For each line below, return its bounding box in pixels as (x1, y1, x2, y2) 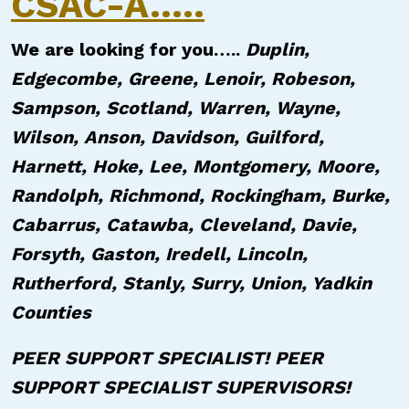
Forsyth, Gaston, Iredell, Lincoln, (11, 243, 308, 265)
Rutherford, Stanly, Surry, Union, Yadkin (11, 272, 372, 294)
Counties (11, 301, 97, 323)
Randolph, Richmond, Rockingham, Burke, (11, 184, 390, 206)
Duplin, (246, 38, 309, 60)
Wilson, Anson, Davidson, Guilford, (11, 126, 324, 148)
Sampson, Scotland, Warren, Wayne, (11, 97, 341, 119)
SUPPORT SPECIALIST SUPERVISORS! (11, 376, 351, 398)
